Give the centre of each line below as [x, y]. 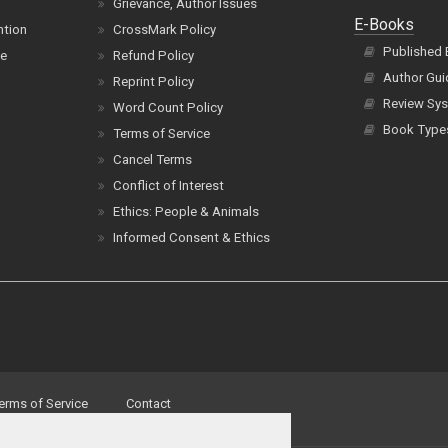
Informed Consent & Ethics [192, 237]
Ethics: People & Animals [186, 211]
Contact [148, 403]
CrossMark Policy [165, 29]
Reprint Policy [154, 81]
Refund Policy [154, 55]
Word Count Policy [168, 107]
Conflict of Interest [169, 185]
